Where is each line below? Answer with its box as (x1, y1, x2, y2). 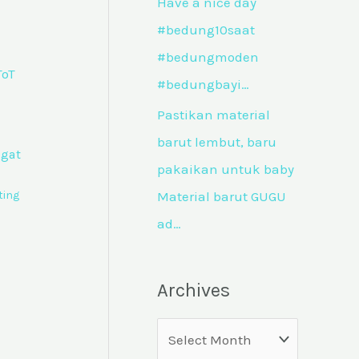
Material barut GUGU (157, 188, 286, 205)
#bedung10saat (157, 22, 255, 38)
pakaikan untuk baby (157, 161, 294, 178)
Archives (157, 278, 230, 301)
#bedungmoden (157, 49, 259, 66)
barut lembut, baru (157, 134, 276, 151)
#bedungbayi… (157, 76, 249, 93)
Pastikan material (157, 107, 270, 123)
